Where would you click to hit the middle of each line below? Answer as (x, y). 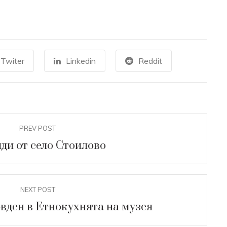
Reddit (150, 61)
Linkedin (81, 61)
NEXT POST (37, 189)
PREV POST (37, 128)
